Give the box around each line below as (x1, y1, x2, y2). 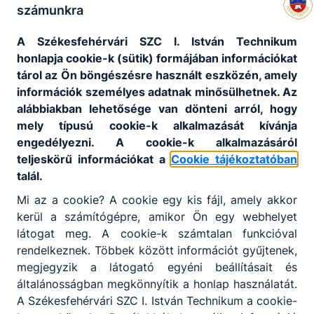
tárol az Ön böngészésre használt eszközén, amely (17, 67, 297, 82)
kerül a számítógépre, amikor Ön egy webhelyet (17, 209, 297, 224)
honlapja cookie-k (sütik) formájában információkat (17, 50, 297, 65)
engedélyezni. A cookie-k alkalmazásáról (17, 135, 297, 149)
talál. (17, 168, 43, 183)
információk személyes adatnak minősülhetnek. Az (17, 84, 297, 99)
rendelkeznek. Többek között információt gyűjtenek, (17, 243, 297, 257)
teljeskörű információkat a (17, 151, 171, 166)
